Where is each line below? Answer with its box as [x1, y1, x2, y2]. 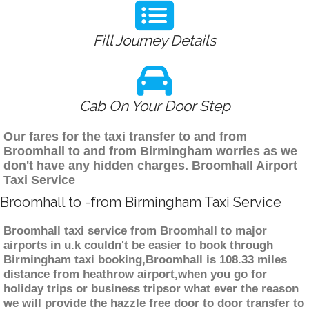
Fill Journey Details [93, 32, 216, 50]
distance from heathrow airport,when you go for [3, 268, 267, 281]
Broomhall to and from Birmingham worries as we [3, 144, 297, 159]
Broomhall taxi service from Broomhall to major [3, 224, 267, 238]
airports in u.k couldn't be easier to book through [3, 239, 273, 252]
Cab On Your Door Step [79, 97, 230, 115]
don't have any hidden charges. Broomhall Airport [3, 159, 297, 173]
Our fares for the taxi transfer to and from [3, 130, 247, 144]
